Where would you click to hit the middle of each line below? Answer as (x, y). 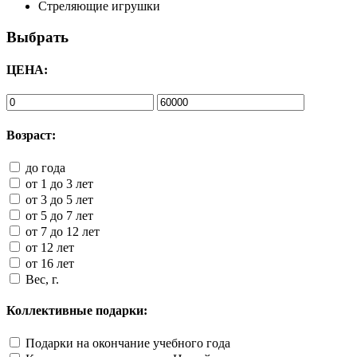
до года (45, 167)
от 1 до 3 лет (59, 183)
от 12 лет (50, 247)
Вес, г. (42, 279)
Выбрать (37, 37)
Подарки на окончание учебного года (128, 343)
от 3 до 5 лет (59, 199)
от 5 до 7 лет (59, 215)
